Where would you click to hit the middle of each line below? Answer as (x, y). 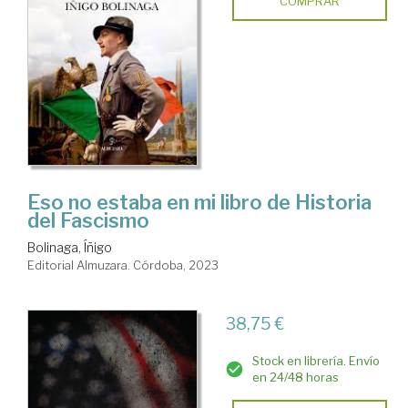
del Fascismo (88, 221)
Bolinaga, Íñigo (70, 248)
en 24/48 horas (295, 377)
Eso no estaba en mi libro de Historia (199, 203)
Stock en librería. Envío (316, 361)
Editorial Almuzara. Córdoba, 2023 (123, 265)
